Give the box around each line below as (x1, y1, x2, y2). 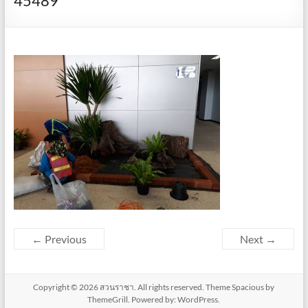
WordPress (177, 294, 219, 305)
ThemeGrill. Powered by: (87, 294, 178, 305)
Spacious (232, 281, 265, 292)
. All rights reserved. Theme (134, 281, 232, 292)
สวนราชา (100, 281, 135, 292)
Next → (240, 232, 277, 245)
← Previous (31, 232, 87, 245)
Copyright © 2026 (33, 281, 100, 292)
